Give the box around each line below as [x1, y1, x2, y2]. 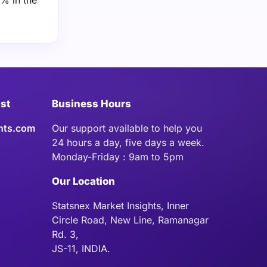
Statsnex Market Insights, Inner [52, 200, 189, 212]
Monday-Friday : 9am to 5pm [52, 151, 184, 163]
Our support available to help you [52, 122, 202, 134]
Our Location [52, 175, 115, 187]
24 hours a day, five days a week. [52, 136, 204, 148]
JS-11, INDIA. [52, 243, 110, 254]
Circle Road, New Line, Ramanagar [52, 214, 209, 226]
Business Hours [52, 98, 131, 110]
